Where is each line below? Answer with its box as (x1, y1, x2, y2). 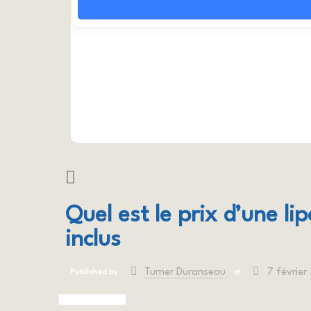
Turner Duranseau (144, 267, 226, 278)
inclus (65, 228, 121, 251)
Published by (70, 269, 119, 277)
